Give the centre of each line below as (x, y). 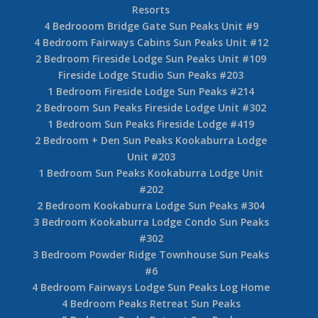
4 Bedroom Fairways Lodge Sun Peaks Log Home (151, 287)
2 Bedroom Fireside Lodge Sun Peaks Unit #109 (151, 58)
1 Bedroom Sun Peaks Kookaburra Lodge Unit (151, 172)
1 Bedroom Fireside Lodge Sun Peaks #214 (151, 91)
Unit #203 (151, 156)
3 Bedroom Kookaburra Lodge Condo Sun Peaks (151, 221)
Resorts (151, 9)
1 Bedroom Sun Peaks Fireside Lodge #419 (151, 124)
